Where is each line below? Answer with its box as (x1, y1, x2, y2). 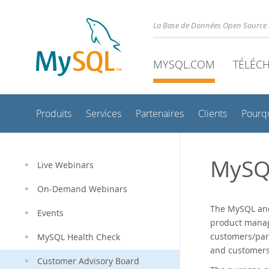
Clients (198, 107, 227, 120)
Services (86, 107, 121, 120)
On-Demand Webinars (37, 184, 127, 195)
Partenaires (136, 107, 184, 120)
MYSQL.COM (153, 57, 215, 71)
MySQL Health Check (37, 232, 120, 243)
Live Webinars (37, 160, 94, 171)
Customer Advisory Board (37, 256, 139, 267)
